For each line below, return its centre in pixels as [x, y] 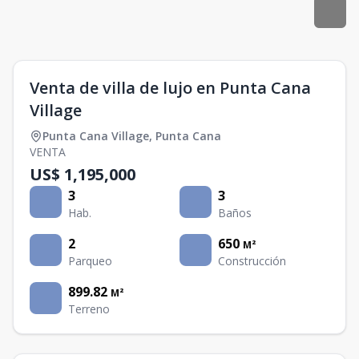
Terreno [89, 309]
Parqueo [90, 260]
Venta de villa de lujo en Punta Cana [170, 87]
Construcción [252, 260]
